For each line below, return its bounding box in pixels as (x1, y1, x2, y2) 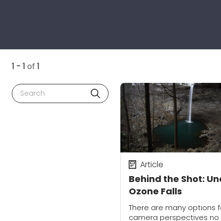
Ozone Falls (129, 184, 182, 197)
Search (16, 84, 44, 95)
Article (140, 158, 163, 170)
